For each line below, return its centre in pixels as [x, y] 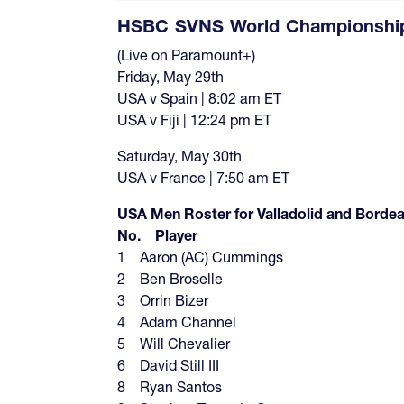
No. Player [157, 236]
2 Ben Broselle [170, 279]
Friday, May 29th [170, 77]
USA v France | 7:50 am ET [203, 178]
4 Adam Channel [177, 322]
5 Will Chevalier [174, 344]
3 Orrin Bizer [163, 301]
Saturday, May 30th [179, 156]
